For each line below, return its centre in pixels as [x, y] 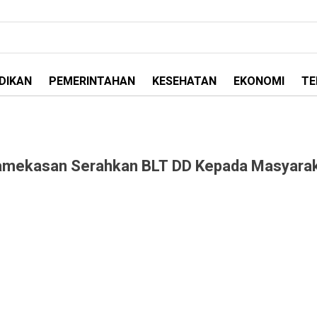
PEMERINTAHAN [92, 81]
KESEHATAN [184, 81]
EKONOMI [259, 81]
